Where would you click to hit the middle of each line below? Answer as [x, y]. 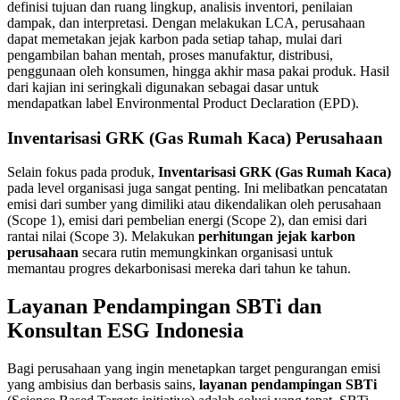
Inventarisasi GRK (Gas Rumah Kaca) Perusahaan [195, 137]
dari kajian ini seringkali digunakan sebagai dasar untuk [163, 87]
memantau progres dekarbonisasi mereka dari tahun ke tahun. [179, 269]
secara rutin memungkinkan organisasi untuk [206, 253]
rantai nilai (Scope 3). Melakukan [103, 237]
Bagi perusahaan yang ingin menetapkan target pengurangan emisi [194, 369]
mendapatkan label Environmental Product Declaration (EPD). [183, 103]
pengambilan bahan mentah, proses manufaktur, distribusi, [170, 54]
